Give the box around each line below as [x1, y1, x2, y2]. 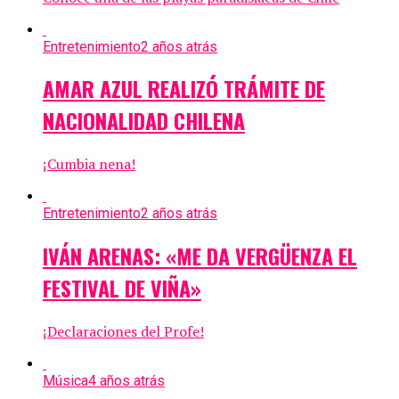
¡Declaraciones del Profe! [43, 322, 204, 342]
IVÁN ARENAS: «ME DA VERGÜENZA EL [43, 240, 357, 273]
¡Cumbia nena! [43, 154, 135, 175]
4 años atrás [88, 372, 165, 390]
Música [43, 372, 88, 390]
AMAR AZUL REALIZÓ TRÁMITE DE [43, 72, 325, 105]
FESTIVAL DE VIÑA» [43, 272, 201, 305]
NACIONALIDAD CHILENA [43, 104, 245, 137]
